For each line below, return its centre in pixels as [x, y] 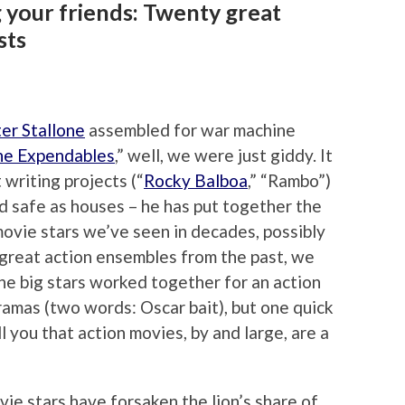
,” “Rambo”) [289, 181]
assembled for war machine [190, 130]
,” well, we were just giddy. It [224, 155]
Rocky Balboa [196, 181]
